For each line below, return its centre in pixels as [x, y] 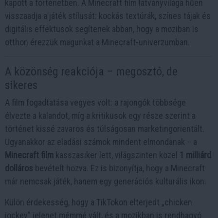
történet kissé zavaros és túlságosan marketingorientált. [105, 129]
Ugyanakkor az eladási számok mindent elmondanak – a [101, 142]
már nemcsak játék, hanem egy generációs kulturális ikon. [106, 181]
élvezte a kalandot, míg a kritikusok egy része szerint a [100, 116]
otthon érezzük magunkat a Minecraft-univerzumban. [97, 42]
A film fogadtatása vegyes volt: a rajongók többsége [95, 102]
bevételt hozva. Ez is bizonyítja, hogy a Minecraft [119, 168]
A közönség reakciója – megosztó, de [91, 72]
